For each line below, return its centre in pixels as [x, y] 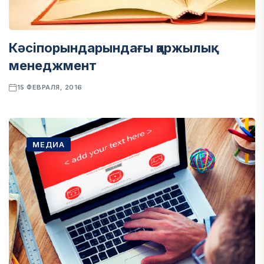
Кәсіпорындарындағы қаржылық [110, 48]
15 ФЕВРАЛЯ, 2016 [49, 87]
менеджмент [53, 65]
